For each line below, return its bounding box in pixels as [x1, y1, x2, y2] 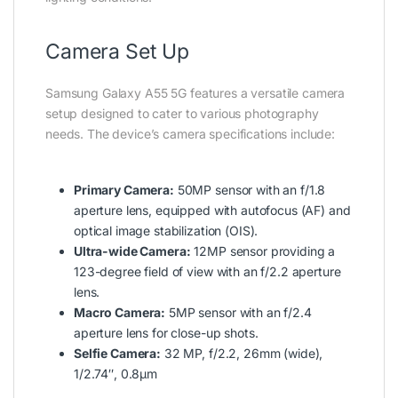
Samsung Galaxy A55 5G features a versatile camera [45, 85, 346, 101]
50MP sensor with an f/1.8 [173, 182, 326, 198]
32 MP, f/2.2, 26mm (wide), [161, 346, 323, 362]
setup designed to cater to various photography [45, 106, 319, 122]
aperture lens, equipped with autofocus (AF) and [74, 203, 351, 219]
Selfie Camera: [74, 346, 162, 362]
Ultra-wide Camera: [74, 243, 191, 259]
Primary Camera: [74, 182, 174, 198]
